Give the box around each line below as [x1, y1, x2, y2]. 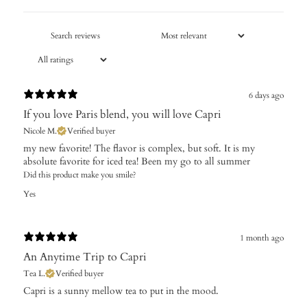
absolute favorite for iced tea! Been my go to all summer [23, 154, 250, 168]
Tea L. [23, 267, 45, 279]
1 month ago [240, 232, 284, 244]
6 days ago [249, 90, 284, 101]
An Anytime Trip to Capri [23, 249, 147, 265]
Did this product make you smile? [23, 169, 136, 180]
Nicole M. [23, 125, 57, 136]
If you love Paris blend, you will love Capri [23, 106, 221, 122]
